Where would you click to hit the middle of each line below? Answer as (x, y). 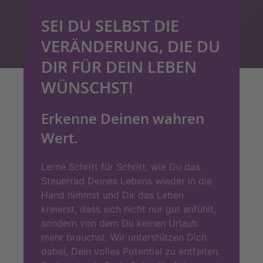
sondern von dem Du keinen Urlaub (119, 223)
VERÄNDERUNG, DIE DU (131, 46)
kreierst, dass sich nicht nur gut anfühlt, (129, 209)
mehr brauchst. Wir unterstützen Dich (124, 237)
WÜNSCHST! (87, 87)
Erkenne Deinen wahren (123, 119)
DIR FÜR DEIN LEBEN (119, 67)
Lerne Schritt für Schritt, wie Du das (121, 167)
